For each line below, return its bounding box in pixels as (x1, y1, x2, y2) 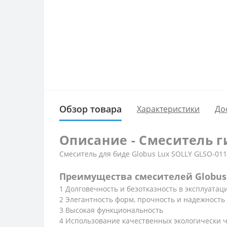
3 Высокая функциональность (59, 205, 163, 215)
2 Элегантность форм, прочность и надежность (59, 194, 225, 204)
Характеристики (137, 103, 200, 115)
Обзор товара (59, 102, 122, 115)
